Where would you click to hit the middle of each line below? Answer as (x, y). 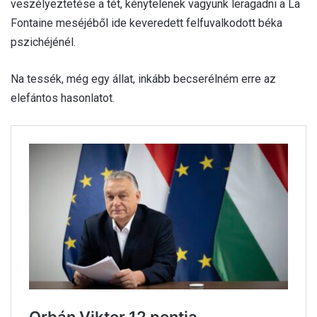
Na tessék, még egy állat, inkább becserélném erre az (143, 79)
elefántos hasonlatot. (63, 98)
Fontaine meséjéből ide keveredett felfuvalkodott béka (146, 23)
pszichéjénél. (43, 42)
